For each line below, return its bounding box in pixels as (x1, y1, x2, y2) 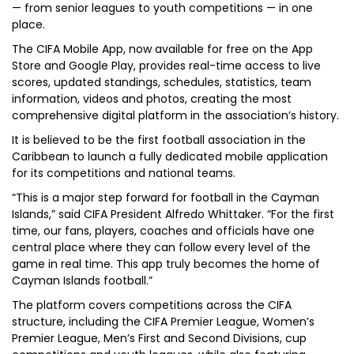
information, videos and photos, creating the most (12, 91, 292, 107)
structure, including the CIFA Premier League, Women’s (12, 314, 314, 330)
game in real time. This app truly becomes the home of (12, 256, 320, 272)
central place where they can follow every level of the (12, 239, 311, 255)
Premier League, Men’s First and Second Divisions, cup (12, 330, 307, 346)
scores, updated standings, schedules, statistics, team (12, 74, 311, 90)
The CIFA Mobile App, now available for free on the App (12, 41, 313, 57)
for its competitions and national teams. (12, 165, 235, 181)
